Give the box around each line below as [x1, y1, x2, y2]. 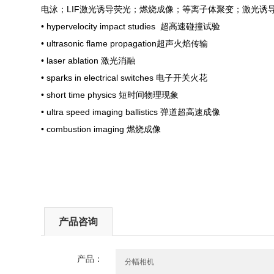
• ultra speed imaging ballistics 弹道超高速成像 [41, 107, 221, 117]
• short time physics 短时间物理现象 [41, 90, 179, 100]
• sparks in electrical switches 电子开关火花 [41, 73, 208, 83]
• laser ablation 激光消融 [41, 56, 136, 65]
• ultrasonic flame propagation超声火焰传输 [41, 39, 209, 48]
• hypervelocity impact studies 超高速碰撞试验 [41, 21, 221, 31]
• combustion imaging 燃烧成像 [41, 124, 161, 134]
